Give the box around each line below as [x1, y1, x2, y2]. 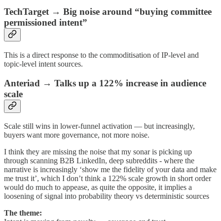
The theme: [4, 209, 42, 218]
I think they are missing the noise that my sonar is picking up [4, 147, 192, 156]
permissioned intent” [4, 17, 87, 28]
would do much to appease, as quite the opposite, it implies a [4, 183, 192, 192]
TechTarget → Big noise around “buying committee [4, 6, 212, 17]
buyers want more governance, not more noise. [4, 131, 149, 140]
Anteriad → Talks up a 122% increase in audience [4, 77, 206, 88]
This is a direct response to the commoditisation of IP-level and [4, 50, 199, 59]
